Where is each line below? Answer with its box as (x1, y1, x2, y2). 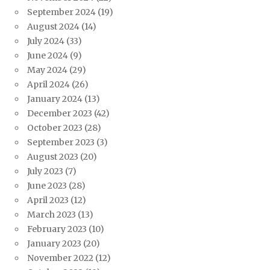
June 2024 (27, 50, 68, 61)
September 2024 (27, 7, 96, 18)
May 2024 (27, 64, 67, 76)
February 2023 (27, 224, 87, 235)
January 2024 (27, 93, 83, 105)
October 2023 (27, 122, 83, 134)
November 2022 (27, 253, 93, 264)
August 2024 (27, 21, 80, 33)
